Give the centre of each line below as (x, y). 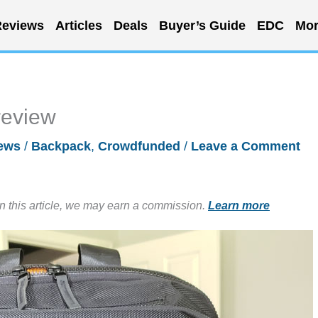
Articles (78, 25)
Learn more (239, 205)
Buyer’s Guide (202, 25)
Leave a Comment (246, 146)
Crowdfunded (139, 146)
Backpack (61, 146)
